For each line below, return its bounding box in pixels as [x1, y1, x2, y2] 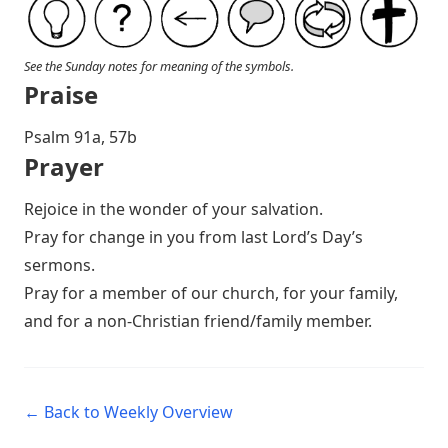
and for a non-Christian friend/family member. [24, 310, 372, 333]
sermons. [24, 254, 95, 277]
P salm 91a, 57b [24, 126, 137, 149]
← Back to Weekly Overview [24, 401, 233, 424]
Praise [24, 78, 98, 112]
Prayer [24, 150, 104, 184]
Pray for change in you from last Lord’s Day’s [24, 226, 363, 249]
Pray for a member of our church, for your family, [24, 282, 398, 305]
